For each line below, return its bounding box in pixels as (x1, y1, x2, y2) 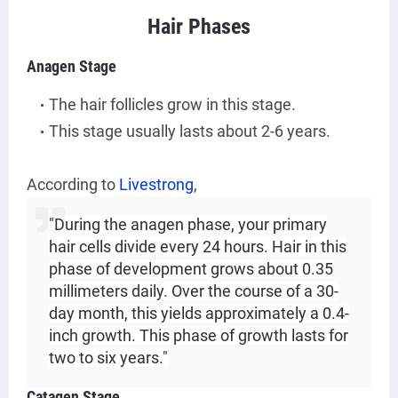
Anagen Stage (27, 57, 116, 76)
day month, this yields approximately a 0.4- (49, 304, 349, 323)
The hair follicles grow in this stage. (49, 95, 296, 115)
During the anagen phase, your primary (54, 215, 327, 235)
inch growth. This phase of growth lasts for (49, 326, 348, 346)
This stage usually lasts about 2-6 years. (49, 122, 330, 141)
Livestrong (119, 175, 194, 195)
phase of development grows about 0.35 (49, 259, 333, 279)
